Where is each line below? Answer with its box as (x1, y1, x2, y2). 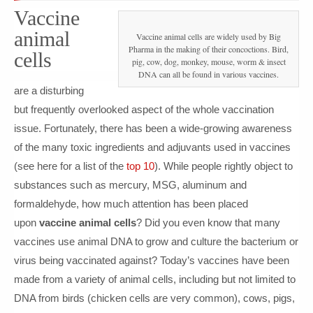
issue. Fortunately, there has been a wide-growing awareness (14, 122, 292, 134)
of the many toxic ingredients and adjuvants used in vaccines (14, 141, 291, 153)
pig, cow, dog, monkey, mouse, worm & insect (131, 56, 286, 67)
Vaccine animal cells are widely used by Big (136, 31, 281, 42)
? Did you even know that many (136, 217, 280, 228)
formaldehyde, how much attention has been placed (14, 198, 248, 210)
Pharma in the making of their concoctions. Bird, (129, 43, 289, 54)
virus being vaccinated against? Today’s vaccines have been (14, 254, 289, 266)
